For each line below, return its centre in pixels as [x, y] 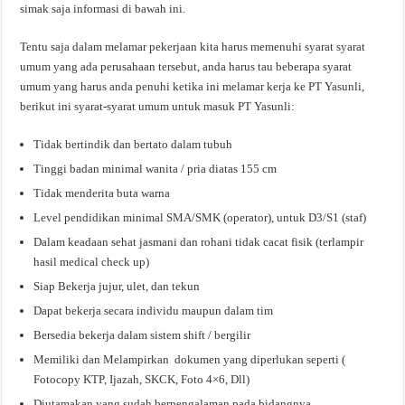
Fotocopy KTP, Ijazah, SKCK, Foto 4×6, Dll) [142, 379]
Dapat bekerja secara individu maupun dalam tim [154, 310]
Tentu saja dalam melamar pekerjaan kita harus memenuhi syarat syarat [193, 46]
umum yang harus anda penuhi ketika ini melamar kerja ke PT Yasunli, [193, 86]
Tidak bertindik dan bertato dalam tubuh [133, 144]
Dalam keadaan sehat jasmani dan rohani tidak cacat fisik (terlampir [199, 241]
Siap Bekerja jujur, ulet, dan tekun [117, 286]
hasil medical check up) [92, 261]
